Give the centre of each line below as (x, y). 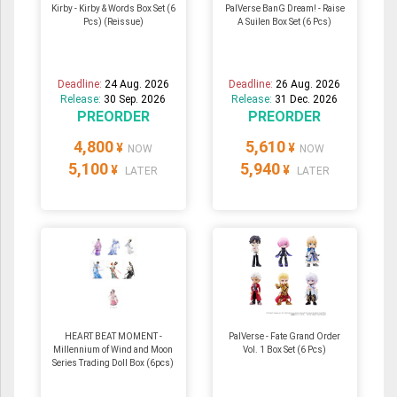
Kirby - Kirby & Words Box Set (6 (113, 9)
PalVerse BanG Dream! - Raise (284, 9)
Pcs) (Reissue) (113, 22)
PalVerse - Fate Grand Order (285, 337)
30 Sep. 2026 (135, 100)
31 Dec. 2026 (307, 100)
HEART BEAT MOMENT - (113, 337)
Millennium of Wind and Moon (113, 350)
